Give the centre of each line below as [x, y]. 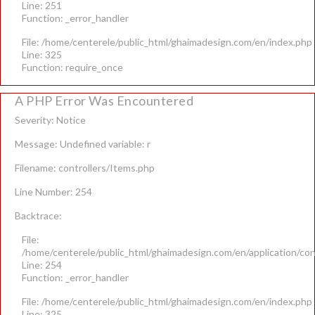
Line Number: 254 [53, 192]
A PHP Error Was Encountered [104, 101]
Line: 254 [42, 265]
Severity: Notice [50, 120]
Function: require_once [72, 67]
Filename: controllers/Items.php [85, 168]
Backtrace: [38, 216]
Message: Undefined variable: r [83, 144]
